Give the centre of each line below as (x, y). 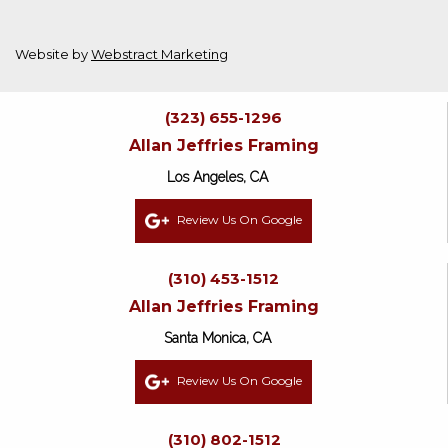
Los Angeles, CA (217, 177)
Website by (53, 54)
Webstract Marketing (159, 54)
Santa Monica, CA (217, 338)
